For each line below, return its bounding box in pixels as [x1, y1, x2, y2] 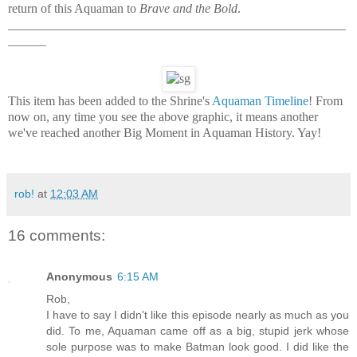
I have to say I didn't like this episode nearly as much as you [46, 308, 349, 322]
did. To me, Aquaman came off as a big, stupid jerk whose [46, 324, 349, 338]
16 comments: [8, 226, 105, 244]
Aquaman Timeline [212, 93, 308, 108]
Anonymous [46, 270, 112, 284]
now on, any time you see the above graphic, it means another [8, 109, 318, 124]
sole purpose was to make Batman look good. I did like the [46, 340, 349, 354]
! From [308, 93, 343, 108]
